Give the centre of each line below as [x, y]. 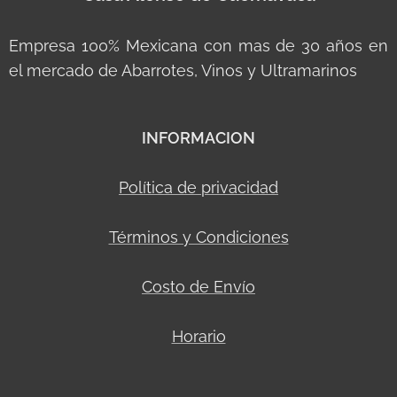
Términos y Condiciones [198, 237]
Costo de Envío [198, 287]
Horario [198, 336]
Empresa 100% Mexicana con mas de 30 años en [198, 46]
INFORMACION [198, 138]
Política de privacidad [198, 187]
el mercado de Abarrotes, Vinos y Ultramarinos [183, 70]
